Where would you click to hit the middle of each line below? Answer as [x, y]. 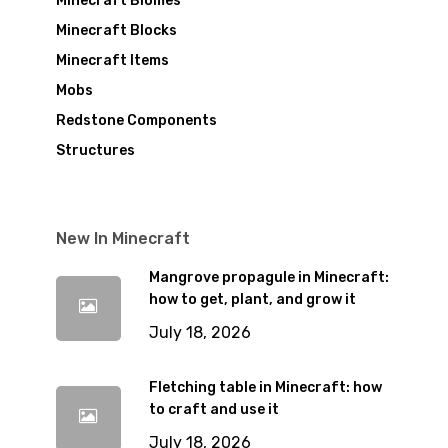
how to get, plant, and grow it [252, 299]
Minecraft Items [112, 60]
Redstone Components [136, 120]
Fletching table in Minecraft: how [265, 387]
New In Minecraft [122, 238]
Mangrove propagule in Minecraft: [268, 277]
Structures [95, 150]
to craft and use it [213, 409]
